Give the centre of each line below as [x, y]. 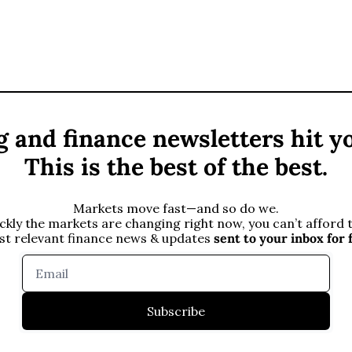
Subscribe [176, 311]
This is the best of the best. [176, 167]
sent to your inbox [269, 238]
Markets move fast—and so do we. [176, 208]
